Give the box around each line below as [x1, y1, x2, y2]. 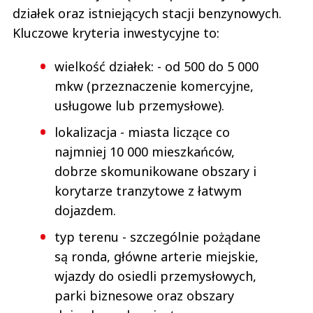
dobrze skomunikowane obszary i [54, 162, 256, 180]
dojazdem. [54, 201, 116, 219]
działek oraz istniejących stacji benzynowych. [13, 4, 282, 22]
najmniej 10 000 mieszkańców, [54, 143, 235, 160]
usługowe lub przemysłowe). [54, 96, 224, 114]
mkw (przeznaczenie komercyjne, [54, 77, 254, 94]
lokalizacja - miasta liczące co [54, 123, 230, 140]
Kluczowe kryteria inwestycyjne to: [13, 24, 219, 41]
